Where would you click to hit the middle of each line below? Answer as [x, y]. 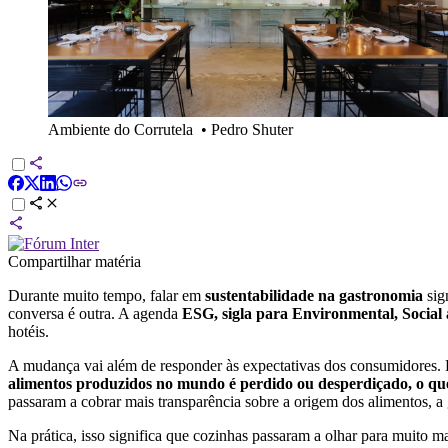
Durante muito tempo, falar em [106, 295]
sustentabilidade [259, 295]
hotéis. [28, 331]
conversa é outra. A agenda [95, 313]
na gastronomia [370, 295]
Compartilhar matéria [74, 261]
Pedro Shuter [252, 129]
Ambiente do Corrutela [120, 129]
